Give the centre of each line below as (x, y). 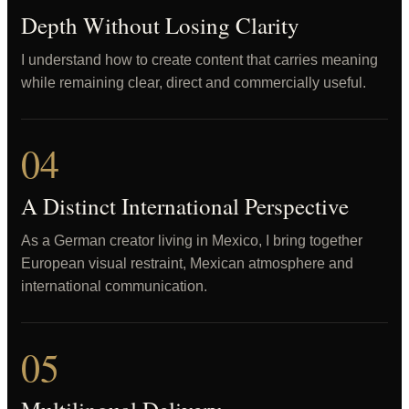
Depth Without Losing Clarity (160, 25)
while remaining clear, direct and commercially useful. (194, 83)
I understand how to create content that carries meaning (199, 60)
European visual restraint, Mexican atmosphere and (187, 263)
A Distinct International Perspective (185, 206)
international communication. (114, 286)
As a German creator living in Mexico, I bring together (192, 241)
